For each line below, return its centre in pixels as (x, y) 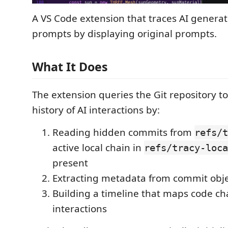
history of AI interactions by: (96, 110)
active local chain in (98, 148)
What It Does (70, 67)
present (70, 163)
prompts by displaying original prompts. (124, 33)
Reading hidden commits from (123, 133)
